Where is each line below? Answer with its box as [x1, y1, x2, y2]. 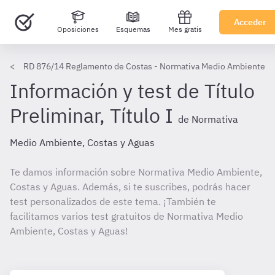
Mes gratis [168, 25, 202, 34]
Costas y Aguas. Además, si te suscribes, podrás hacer [10, 180, 250, 193]
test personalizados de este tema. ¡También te [10, 195, 216, 207]
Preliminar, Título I [10, 103, 173, 128]
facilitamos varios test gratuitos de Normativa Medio [10, 210, 243, 222]
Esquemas [116, 25, 150, 34]
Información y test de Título [10, 78, 255, 104]
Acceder [234, 17, 266, 28]
